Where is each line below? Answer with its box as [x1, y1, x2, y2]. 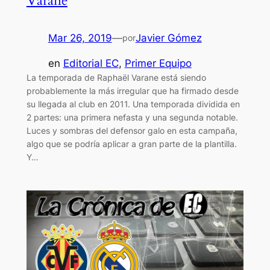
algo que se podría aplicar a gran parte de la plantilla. [26, 139, 237, 149]
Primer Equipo [124, 57, 192, 70]
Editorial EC [63, 57, 119, 70]
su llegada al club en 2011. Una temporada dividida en [26, 99, 240, 110]
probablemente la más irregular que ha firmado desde [26, 86, 239, 96]
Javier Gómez [135, 31, 202, 44]
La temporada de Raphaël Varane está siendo [26, 72, 206, 83]
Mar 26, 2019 [48, 31, 112, 44]
